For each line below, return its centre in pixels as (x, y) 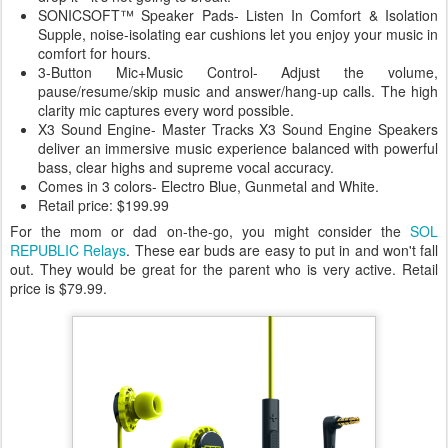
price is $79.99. (58, 288)
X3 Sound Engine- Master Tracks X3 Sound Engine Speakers (238, 129)
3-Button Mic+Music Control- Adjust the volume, (238, 72)
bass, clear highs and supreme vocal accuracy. (186, 167)
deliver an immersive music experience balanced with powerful (238, 148)
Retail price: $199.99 (105, 205)
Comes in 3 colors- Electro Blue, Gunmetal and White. (210, 186)
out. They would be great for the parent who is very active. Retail (224, 269)
